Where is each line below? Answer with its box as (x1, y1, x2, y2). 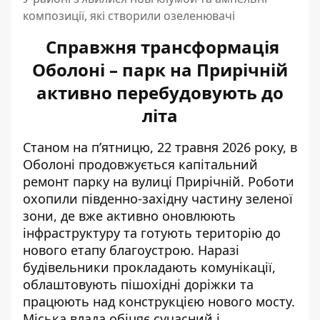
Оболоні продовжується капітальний (23, 155, 258, 173)
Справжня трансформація (41, 34, 279, 59)
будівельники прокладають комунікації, (23, 258, 276, 276)
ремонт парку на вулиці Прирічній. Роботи (23, 172, 294, 190)
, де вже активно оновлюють (54, 206, 236, 224)
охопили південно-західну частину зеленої (23, 189, 293, 207)
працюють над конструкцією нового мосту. (23, 292, 295, 310)
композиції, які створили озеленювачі (23, 7, 235, 24)
